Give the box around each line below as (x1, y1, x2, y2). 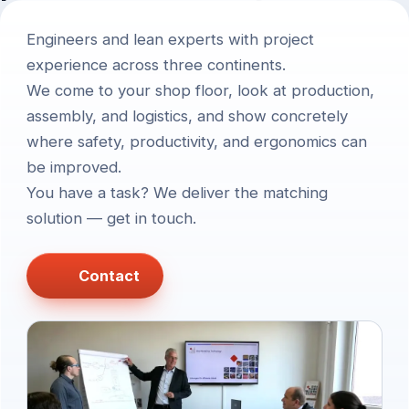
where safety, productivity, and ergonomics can (26, 131, 367, 151)
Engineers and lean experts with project (26, 29, 314, 48)
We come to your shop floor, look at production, (26, 80, 374, 100)
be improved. (26, 157, 121, 176)
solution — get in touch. (26, 208, 196, 227)
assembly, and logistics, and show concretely (26, 106, 348, 125)
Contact (78, 266, 140, 285)
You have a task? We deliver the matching (26, 183, 328, 202)
